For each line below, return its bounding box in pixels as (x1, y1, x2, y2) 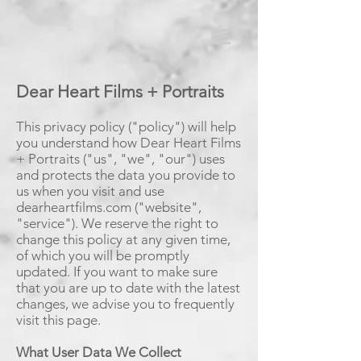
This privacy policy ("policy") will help (16, 118, 236, 135)
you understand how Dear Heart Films (16, 135, 241, 151)
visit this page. (16, 312, 101, 328)
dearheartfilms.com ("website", (16, 199, 201, 215)
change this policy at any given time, (16, 231, 230, 247)
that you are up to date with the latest (16, 280, 240, 296)
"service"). (16, 215, 81, 231)
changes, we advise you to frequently (16, 296, 234, 312)
